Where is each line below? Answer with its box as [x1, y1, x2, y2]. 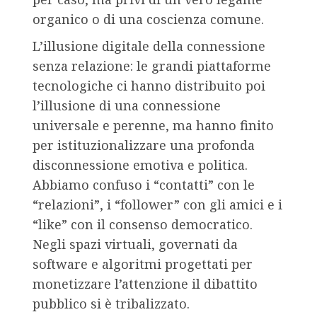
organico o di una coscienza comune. [33, 11, 264, 28]
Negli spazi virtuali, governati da [33, 236, 238, 253]
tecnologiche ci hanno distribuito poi [33, 77, 265, 95]
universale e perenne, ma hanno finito [33, 117, 274, 134]
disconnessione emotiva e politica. [33, 156, 248, 174]
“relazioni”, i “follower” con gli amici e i [33, 196, 282, 214]
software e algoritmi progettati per [33, 255, 253, 273]
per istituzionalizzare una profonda [33, 137, 255, 154]
